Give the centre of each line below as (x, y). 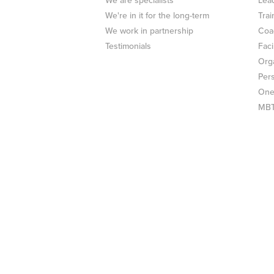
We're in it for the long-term (157, 16)
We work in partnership (149, 31)
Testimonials (128, 46)
